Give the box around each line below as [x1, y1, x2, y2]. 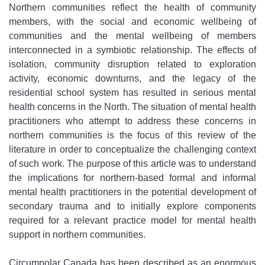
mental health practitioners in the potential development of [9, 187, 256, 198]
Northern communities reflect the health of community [9, 2, 256, 13]
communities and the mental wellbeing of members [9, 31, 256, 41]
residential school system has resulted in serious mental [9, 88, 256, 98]
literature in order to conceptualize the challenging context [9, 144, 256, 155]
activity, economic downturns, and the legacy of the [9, 73, 256, 84]
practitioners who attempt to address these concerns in [9, 116, 256, 127]
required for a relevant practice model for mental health [9, 215, 256, 226]
